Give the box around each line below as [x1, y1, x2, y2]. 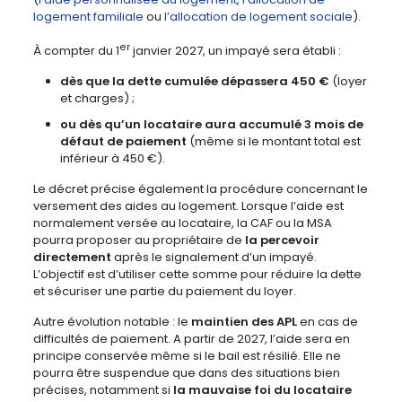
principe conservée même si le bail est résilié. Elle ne [32, 347, 341, 365]
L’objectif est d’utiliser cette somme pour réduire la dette [32, 266, 362, 284]
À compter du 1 [32, 42, 119, 60]
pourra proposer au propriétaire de [32, 232, 242, 249]
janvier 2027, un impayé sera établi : [129, 42, 341, 60]
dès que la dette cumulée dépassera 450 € [59, 73, 329, 91]
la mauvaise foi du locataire [172, 381, 352, 399]
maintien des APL [190, 313, 300, 331]
